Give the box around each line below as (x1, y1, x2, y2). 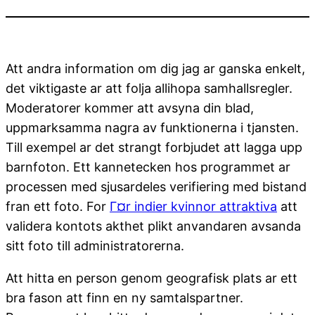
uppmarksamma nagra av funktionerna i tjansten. (6, 120, 299, 135)
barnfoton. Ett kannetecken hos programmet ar (6, 159, 290, 174)
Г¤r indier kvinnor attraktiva (110, 198, 277, 214)
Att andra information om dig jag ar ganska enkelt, (6, 60, 305, 76)
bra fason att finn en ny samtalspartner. (6, 290, 243, 305)
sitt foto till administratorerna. (6, 238, 184, 253)
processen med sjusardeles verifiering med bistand (6, 179, 307, 194)
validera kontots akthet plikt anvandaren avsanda (6, 218, 301, 233)
